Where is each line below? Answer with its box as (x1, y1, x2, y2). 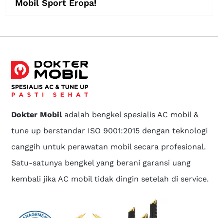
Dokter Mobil (11, 110, 62, 120)
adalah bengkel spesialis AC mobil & (62, 110, 199, 120)
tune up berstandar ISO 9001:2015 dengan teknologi (11, 126, 208, 136)
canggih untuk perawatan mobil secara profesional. (11, 142, 206, 152)
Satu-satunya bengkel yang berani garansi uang (11, 158, 191, 168)
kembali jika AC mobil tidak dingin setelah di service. (11, 174, 209, 184)
